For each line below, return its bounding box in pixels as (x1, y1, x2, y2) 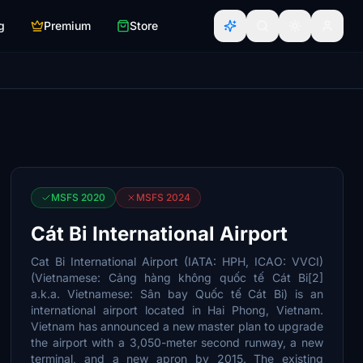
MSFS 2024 (136, 191, 191, 203)
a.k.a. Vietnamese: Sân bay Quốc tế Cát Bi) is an (31, 287, 323, 301)
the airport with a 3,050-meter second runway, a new (31, 335, 323, 349)
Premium (44, 19, 91, 32)
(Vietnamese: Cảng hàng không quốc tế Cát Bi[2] (31, 271, 323, 284)
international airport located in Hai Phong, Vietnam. (31, 303, 323, 317)
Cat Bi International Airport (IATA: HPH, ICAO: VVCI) (31, 254, 323, 268)
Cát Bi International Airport (31, 222, 288, 246)
